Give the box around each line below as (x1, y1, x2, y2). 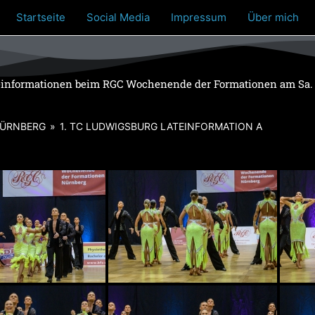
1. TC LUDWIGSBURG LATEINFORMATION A (60, 120, 263, 132)
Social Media (86, 11, 150, 24)
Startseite (16, 11, 65, 24)
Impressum (171, 11, 226, 24)
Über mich (247, 11, 299, 24)
